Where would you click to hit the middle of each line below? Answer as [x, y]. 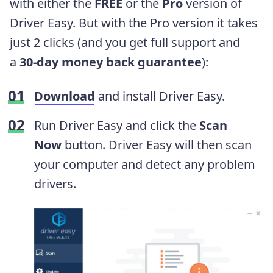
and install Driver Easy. [161, 96]
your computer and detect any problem [145, 165]
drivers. [55, 184]
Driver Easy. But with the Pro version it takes [134, 23]
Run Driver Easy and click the [117, 126]
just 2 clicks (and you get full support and [125, 43]
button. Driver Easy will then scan [157, 145]
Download [65, 96]
